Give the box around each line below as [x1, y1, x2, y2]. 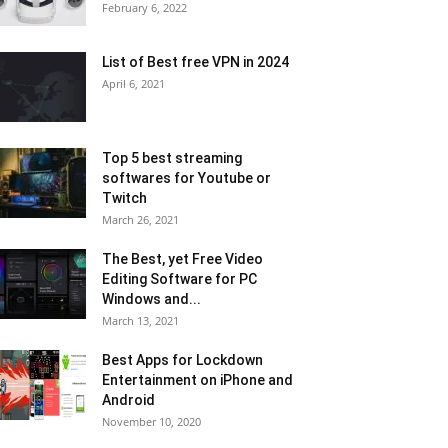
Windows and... [102, 291, 201, 307]
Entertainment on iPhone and [102, 372, 293, 388]
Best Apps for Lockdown [102, 352, 263, 368]
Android [102, 392, 155, 408]
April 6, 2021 [102, 76, 165, 91]
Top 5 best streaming [102, 150, 242, 166]
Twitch [102, 190, 147, 206]
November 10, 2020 [102, 414, 201, 429]
